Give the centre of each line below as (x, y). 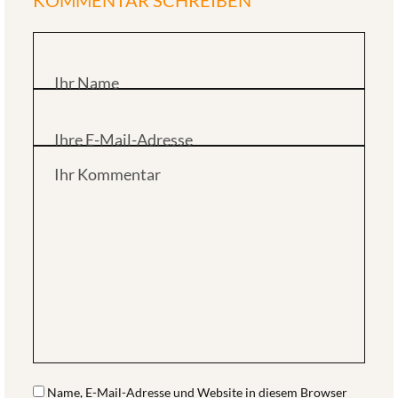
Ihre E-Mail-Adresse (123, 139)
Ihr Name (87, 82)
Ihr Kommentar (107, 175)
